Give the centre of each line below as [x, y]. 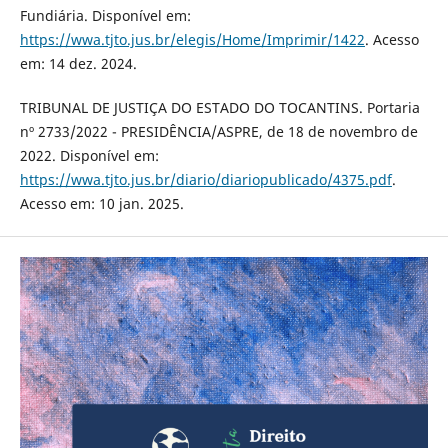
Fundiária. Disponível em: [105, 16]
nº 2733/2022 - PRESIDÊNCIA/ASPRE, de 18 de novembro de [218, 132]
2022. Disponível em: [89, 156]
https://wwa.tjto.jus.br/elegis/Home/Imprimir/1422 [192, 40]
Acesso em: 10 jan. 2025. [101, 204]
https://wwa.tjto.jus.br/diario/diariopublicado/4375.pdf [205, 180]
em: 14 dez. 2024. [78, 64]
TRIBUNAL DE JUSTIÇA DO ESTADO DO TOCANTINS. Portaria [219, 108]
